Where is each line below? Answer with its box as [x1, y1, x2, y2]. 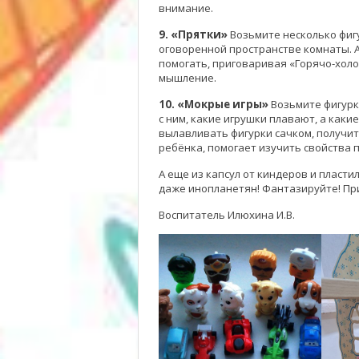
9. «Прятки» [159, 27, 228, 42]
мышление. [159, 71, 216, 85]
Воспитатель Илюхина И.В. [159, 208, 295, 222]
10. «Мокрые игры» [159, 97, 268, 111]
